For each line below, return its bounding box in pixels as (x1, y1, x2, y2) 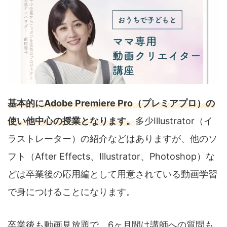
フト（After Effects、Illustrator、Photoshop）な (8, 151, 215, 162)
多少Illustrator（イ (135, 116, 213, 127)
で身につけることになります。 (8, 186, 135, 198)
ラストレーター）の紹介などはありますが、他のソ (8, 133, 217, 144)
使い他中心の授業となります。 (8, 116, 135, 127)
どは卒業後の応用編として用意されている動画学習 (8, 169, 217, 180)
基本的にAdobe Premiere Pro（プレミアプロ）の (8, 98, 215, 109)
